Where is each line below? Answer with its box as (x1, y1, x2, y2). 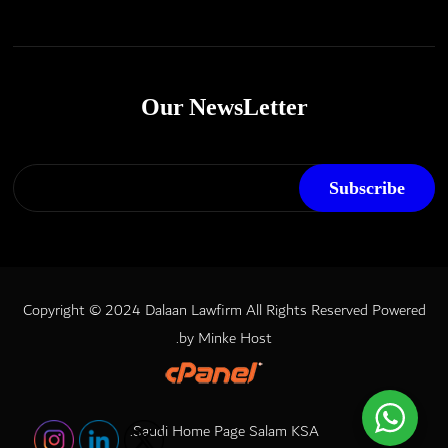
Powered (371, 297, 426, 325)
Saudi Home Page (132, 418, 249, 446)
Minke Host (198, 325, 272, 353)
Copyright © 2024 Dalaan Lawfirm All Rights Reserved (22, 297, 372, 325)
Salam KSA (248, 418, 319, 446)
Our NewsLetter (140, 95, 308, 122)
